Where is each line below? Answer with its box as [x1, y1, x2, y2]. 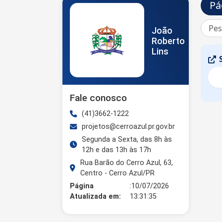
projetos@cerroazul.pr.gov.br [82, 122, 175, 131]
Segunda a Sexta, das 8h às [82, 135, 172, 144]
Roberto [152, 36, 185, 46]
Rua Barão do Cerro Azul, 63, [80, 159, 173, 167]
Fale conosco [70, 92, 127, 104]
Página [70, 182, 94, 190]
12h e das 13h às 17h [82, 146, 151, 154]
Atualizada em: [70, 192, 123, 201]
